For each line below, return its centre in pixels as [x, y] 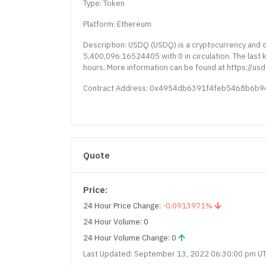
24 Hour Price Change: [123, 206]
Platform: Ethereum [118, 24]
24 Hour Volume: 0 [116, 222]
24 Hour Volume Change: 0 [131, 238]
